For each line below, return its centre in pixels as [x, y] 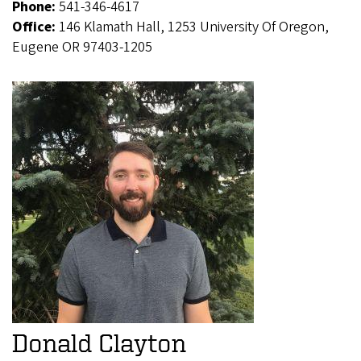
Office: [35, 27]
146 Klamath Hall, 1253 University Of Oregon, [194, 27]
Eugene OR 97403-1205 [82, 48]
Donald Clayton [99, 343]
